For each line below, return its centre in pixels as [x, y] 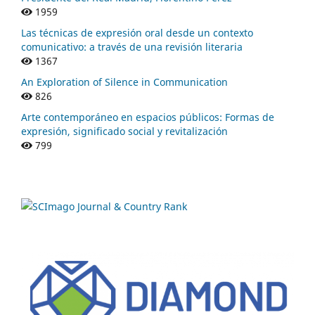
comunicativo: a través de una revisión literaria [132, 47]
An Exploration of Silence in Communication [124, 82]
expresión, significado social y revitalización [124, 131]
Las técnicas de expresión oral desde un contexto [137, 33]
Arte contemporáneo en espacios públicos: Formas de [148, 117]
